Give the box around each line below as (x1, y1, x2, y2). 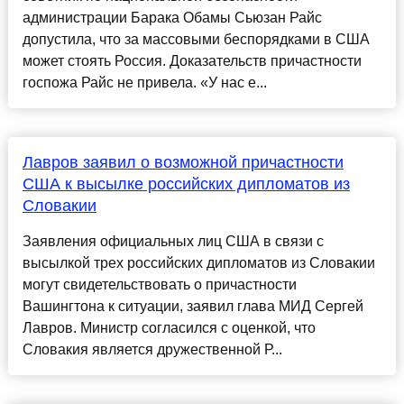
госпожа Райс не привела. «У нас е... (22, 75, 267, 91)
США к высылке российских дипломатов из (22, 175, 350, 194)
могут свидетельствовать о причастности (22, 277, 297, 293)
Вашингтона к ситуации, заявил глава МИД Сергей (22, 298, 363, 315)
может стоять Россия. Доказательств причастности (22, 53, 362, 69)
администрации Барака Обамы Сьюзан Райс (22, 10, 322, 26)
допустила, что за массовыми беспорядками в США (22, 32, 370, 48)
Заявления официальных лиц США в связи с (22, 234, 324, 250)
